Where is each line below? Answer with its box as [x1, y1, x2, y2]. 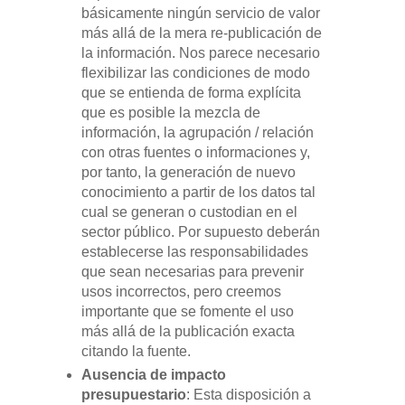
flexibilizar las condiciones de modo [80, 65, 310, 81]
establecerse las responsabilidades [80, 244, 308, 260]
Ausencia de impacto [80, 367, 226, 383]
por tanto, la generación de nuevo [80, 165, 296, 181]
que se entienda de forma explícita [80, 85, 301, 101]
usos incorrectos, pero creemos [80, 284, 281, 300]
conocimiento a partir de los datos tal [80, 184, 316, 201]
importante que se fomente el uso [80, 304, 294, 320]
